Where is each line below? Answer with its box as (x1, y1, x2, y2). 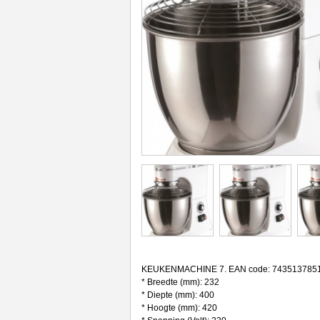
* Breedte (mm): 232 (141, 277, 219, 287)
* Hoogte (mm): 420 (141, 303, 217, 313)
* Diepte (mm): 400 (141, 290, 214, 300)
